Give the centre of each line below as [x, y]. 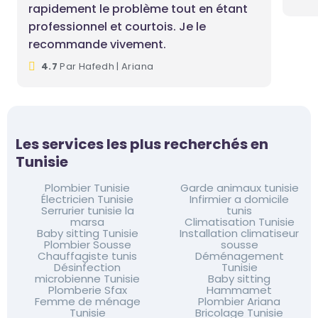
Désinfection [87, 268]
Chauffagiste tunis [87, 256]
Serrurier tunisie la [87, 211]
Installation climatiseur [239, 234]
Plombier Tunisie [87, 188]
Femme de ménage [87, 302]
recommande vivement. [97, 45]
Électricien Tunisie [87, 199]
